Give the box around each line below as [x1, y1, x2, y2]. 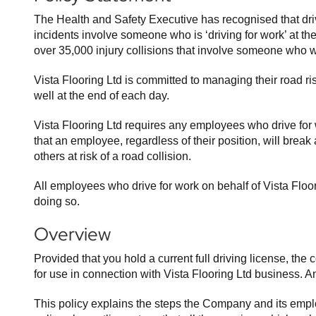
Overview [34, 222, 111, 246]
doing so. [34, 195, 80, 207]
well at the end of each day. [34, 90, 169, 102]
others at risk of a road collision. [34, 150, 191, 162]
